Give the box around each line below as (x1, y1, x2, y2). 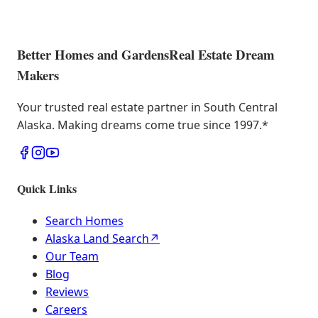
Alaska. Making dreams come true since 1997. (17, 116, 262, 133)
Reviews (45, 284, 89, 300)
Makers (17, 65, 59, 84)
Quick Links (17, 180, 77, 197)
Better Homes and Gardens (17, 44, 169, 64)
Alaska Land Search (45, 231, 149, 247)
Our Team (45, 248, 99, 265)
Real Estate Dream (169, 44, 275, 64)
